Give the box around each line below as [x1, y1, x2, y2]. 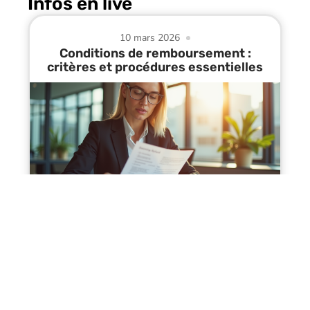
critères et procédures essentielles [47, 59, 263, 75]
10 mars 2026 [120, 30, 181, 44]
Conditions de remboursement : [59, 45, 251, 61]
